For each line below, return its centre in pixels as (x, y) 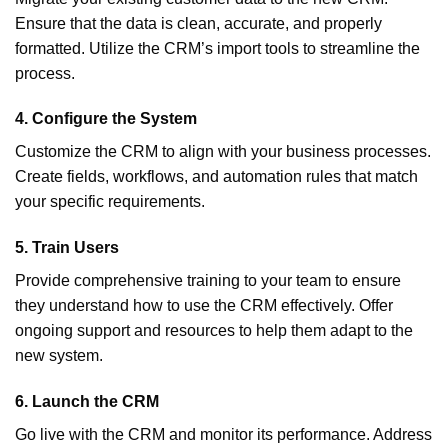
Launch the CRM (95, 401)
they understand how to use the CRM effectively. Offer (204, 306)
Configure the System (114, 119)
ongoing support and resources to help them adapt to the (214, 331)
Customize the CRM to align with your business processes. (223, 152)
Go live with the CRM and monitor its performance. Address (223, 434)
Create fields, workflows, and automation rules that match (216, 177)
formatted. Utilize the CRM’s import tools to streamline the (217, 48)
